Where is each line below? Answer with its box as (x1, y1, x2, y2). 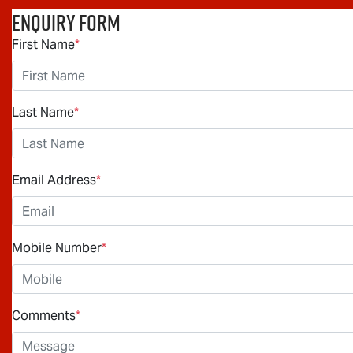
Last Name (12, 104, 74, 121)
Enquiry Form (12, 7, 121, 39)
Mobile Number (12, 240, 102, 257)
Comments (12, 307, 76, 325)
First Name (12, 36, 75, 54)
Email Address (12, 172, 96, 189)
